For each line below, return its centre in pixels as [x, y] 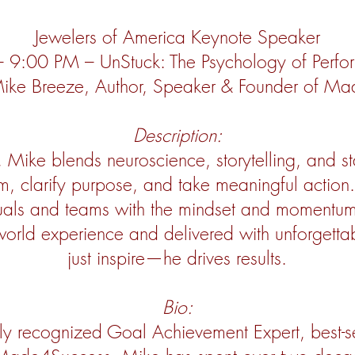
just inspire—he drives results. [177, 258]
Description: [177, 135]
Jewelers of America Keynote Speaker [177, 37]
